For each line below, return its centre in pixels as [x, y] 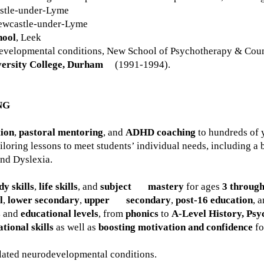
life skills [58, 187]
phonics [142, 214]
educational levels [60, 214]
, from [112, 214]
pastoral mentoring [61, 132]
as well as [76, 227]
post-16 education [214, 200]
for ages [203, 187]
